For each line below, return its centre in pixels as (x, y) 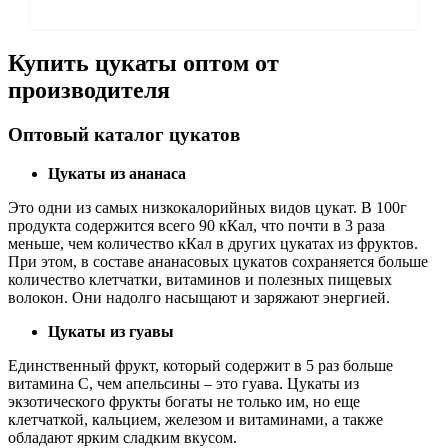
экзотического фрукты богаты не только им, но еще (184, 401)
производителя (89, 90)
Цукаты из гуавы (111, 331)
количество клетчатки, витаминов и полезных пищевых (200, 279)
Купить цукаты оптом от (143, 63)
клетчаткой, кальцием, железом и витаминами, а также (195, 419)
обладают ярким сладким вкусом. (122, 437)
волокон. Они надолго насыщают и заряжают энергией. (199, 297)
